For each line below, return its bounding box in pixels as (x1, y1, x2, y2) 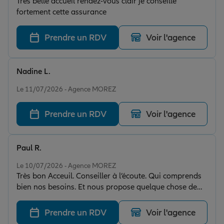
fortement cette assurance (16, 7, 106, 17)
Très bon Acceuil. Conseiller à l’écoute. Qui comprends (16, 171, 201, 181)
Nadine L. (16, 66, 50, 77)
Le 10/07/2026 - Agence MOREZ (16, 161, 116, 170)
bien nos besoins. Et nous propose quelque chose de (16, 182, 197, 192)
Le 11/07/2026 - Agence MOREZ (16, 85, 116, 94)
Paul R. (16, 143, 41, 153)
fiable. (16, 193, 37, 203)
